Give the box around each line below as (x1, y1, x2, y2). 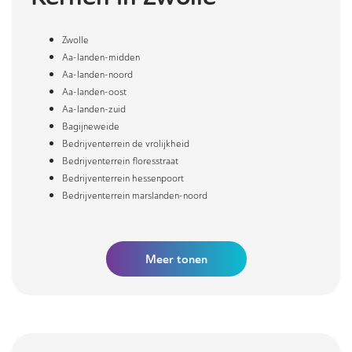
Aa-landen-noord (62, 69, 133, 80)
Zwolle (62, 35, 89, 46)
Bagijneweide (62, 121, 119, 132)
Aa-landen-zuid (62, 104, 126, 115)
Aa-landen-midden (62, 52, 140, 63)
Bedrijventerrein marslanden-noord (62, 190, 207, 201)
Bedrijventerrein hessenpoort (62, 173, 184, 184)
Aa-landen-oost (62, 86, 126, 97)
